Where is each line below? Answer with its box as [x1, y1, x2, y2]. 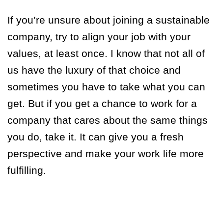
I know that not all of [110, 48, 205, 59]
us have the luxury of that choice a [7, 64, 169, 76]
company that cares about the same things [7, 114, 208, 126]
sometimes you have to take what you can [7, 81, 205, 93]
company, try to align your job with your [7, 31, 191, 43]
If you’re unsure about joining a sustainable [7, 14, 210, 26]
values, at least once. [7, 48, 110, 59]
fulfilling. [7, 165, 46, 176]
